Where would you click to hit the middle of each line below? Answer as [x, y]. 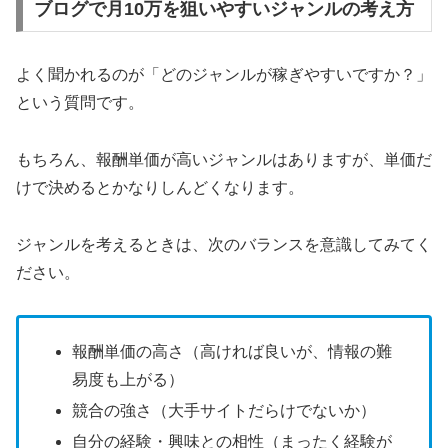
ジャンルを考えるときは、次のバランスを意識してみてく [224, 244]
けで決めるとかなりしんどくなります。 [160, 187]
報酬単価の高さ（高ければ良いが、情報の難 [232, 351]
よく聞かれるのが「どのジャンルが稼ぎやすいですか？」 [224, 75]
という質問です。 [80, 103]
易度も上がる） [128, 379]
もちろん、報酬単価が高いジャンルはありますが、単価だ [224, 159]
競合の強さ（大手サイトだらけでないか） [224, 410]
